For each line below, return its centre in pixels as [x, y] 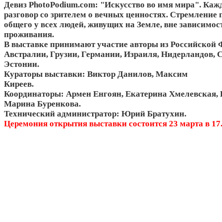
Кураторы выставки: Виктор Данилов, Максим [96, 74]
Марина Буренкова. [42, 104]
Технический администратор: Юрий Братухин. [99, 114]
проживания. [29, 35]
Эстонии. [22, 64]
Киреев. [69, 84]
